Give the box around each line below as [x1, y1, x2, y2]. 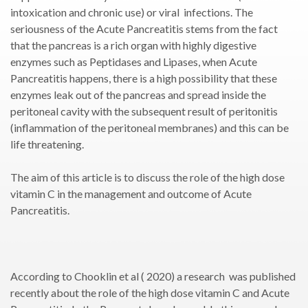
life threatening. [10, 137, 84, 151]
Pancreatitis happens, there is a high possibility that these [10, 71, 277, 85]
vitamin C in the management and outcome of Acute [10, 187, 252, 200]
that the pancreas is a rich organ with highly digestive [10, 38, 256, 52]
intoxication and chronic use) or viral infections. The [10, 5, 253, 19]
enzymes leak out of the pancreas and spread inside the [10, 88, 266, 101]
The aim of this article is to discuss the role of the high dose [10, 170, 285, 184]
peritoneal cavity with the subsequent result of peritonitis [10, 104, 278, 118]
